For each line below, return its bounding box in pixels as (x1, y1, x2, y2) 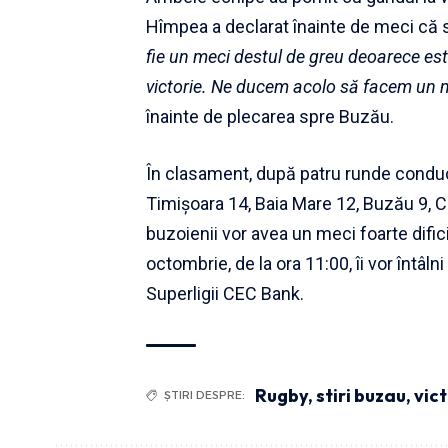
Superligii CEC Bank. (146, 283, 304, 305)
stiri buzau (316, 384, 406, 408)
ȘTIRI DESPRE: (164, 388, 245, 403)
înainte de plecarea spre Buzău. (146, 106, 394, 128)
